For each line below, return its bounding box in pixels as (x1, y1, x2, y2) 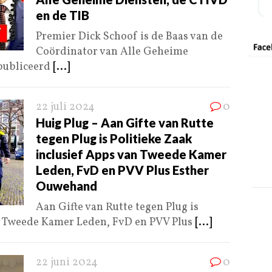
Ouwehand (36, 178, 97, 194)
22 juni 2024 (36, 255, 98, 271)
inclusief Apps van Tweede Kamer (36, 147, 226, 162)
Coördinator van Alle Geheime (36, 44, 188, 60)
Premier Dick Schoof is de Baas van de (36, 29, 223, 45)
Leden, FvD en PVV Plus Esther (36, 163, 209, 178)
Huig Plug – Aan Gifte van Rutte (36, 115, 214, 131)
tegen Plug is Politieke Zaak (36, 131, 192, 146)
